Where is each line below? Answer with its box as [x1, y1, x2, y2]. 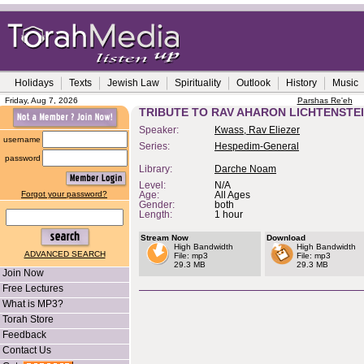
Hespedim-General [214, 141, 299, 151]
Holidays [15, 77, 54, 89]
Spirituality [175, 77, 221, 89]
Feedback [2, 329, 46, 340]
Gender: [139, 200, 175, 210]
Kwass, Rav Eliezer [214, 125, 300, 135]
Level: [139, 180, 166, 190]
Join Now [2, 267, 44, 279]
